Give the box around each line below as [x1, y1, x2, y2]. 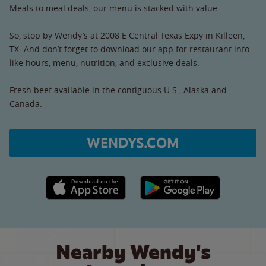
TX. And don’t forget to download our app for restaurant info [9, 43, 249, 55]
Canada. [9, 97, 42, 109]
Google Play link [140, 176, 202, 188]
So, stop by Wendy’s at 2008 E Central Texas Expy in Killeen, [9, 29, 245, 41]
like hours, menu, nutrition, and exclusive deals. [9, 56, 199, 68]
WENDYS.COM [87, 134, 179, 152]
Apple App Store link [45, 176, 126, 188]
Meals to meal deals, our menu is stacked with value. [9, 2, 220, 14]
